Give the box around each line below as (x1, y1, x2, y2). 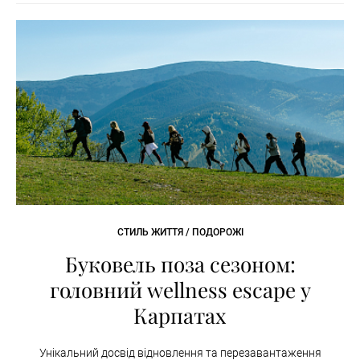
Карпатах (133, 301, 227, 329)
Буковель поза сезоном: (64, 249, 296, 278)
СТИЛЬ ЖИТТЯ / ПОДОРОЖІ (117, 226, 243, 238)
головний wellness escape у (49, 275, 311, 304)
